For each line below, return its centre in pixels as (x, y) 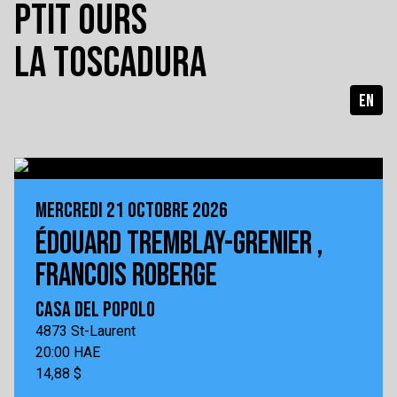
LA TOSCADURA (110, 63)
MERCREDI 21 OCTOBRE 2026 (132, 210)
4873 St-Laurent (86, 331)
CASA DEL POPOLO (95, 310)
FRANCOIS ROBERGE (126, 276)
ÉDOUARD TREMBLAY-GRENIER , (179, 244)
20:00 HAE (68, 352)
